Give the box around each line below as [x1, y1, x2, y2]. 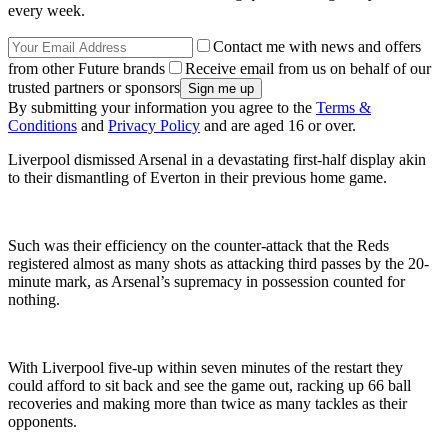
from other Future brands [8, 59, 165, 77]
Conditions [8, 116, 77, 134]
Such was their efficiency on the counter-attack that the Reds [8, 236, 389, 254]
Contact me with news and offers [213, 37, 421, 55]
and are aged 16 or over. [200, 116, 356, 134]
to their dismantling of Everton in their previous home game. [8, 168, 387, 186]
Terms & [316, 98, 371, 116]
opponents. [8, 412, 77, 430]
